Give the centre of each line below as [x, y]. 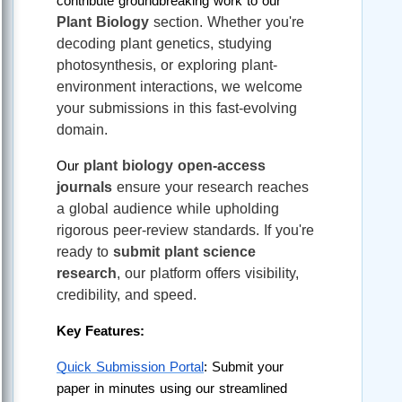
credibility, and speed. [127, 295]
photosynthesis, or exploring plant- [167, 66]
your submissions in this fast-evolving [177, 109]
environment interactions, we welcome [179, 87]
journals [84, 188]
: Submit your [244, 367]
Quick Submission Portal [130, 367]
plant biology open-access [175, 166]
